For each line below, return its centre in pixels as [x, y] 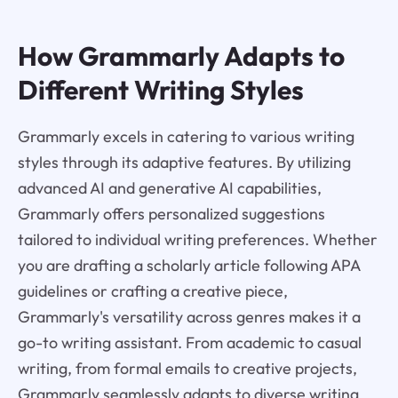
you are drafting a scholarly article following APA [188, 266]
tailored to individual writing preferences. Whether [197, 240]
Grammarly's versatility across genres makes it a [189, 317]
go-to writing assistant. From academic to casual [189, 343]
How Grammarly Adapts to [181, 56]
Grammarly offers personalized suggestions [171, 214]
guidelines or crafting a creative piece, [152, 291]
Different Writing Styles [160, 89]
